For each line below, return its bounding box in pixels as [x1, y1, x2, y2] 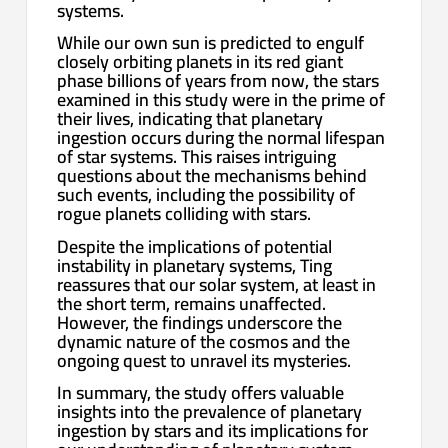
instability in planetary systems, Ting [57, 248, 333, 282]
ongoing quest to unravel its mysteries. [57, 343, 352, 377]
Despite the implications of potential [57, 229, 333, 263]
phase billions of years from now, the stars [57, 64, 380, 98]
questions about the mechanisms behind [57, 159, 368, 193]
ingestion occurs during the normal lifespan [57, 121, 386, 155]
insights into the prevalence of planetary [57, 395, 363, 429]
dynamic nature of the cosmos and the [57, 324, 351, 358]
